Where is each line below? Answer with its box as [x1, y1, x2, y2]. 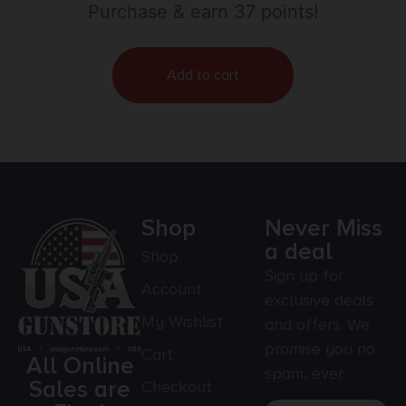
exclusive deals [265, 290, 373, 311]
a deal [265, 237, 333, 267]
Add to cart [167, 66, 239, 85]
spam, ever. [265, 363, 345, 384]
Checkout [141, 377, 212, 398]
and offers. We [265, 314, 370, 335]
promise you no [265, 339, 375, 360]
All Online [25, 352, 134, 382]
